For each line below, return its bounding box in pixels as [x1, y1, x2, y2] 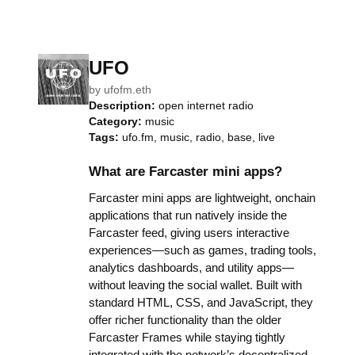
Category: [89, 116, 142, 128]
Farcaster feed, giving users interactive [89, 226, 289, 239]
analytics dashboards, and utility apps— [89, 261, 294, 274]
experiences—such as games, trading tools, [89, 243, 316, 257]
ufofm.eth [104, 84, 151, 96]
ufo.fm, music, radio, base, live [122, 132, 275, 143]
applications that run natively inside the [89, 208, 287, 222]
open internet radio [158, 100, 254, 112]
